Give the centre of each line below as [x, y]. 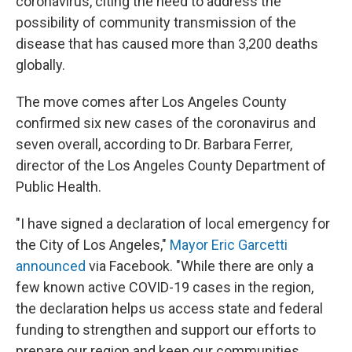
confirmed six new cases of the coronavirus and [166, 123]
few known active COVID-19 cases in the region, [165, 287]
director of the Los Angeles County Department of [171, 165]
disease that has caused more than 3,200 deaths [167, 44]
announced [51, 266]
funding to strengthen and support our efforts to [166, 330]
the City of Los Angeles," [93, 245]
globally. [40, 65]
